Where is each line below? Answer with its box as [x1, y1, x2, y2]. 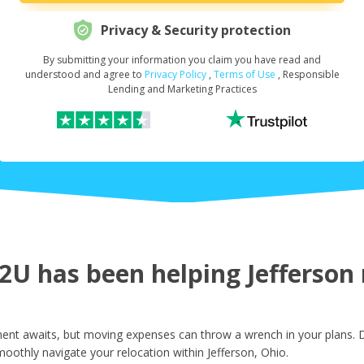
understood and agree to [24, 67, 145, 82]
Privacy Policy [144, 67, 206, 82]
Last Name [149, 218, 209, 233]
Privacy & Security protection [101, 21, 291, 40]
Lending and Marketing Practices [107, 82, 257, 97]
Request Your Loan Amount [102, 60, 256, 76]
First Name [149, 139, 210, 154]
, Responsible [277, 67, 340, 82]
